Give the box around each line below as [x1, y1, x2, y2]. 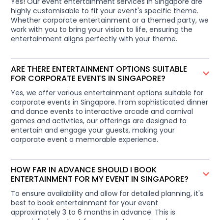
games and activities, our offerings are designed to [11, 115, 187, 126]
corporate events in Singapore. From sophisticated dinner [11, 97, 209, 107]
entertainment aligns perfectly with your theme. [11, 33, 178, 44]
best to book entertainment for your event [11, 197, 159, 208]
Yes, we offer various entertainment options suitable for [11, 87, 204, 98]
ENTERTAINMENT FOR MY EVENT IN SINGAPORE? [11, 173, 189, 185]
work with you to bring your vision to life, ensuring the [11, 24, 193, 34]
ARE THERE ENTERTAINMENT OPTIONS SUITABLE [11, 63, 188, 75]
